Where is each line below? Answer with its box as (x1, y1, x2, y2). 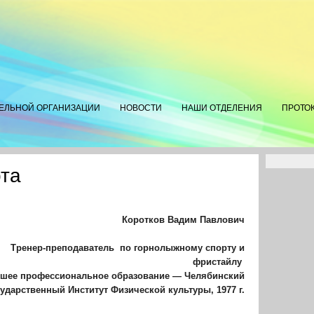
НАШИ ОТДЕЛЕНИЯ (182, 103, 262, 113)
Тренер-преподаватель (11, 243, 117, 253)
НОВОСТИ (120, 103, 162, 113)
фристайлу (193, 257, 245, 267)
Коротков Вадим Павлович (122, 214, 245, 225)
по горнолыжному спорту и (120, 243, 245, 253)
